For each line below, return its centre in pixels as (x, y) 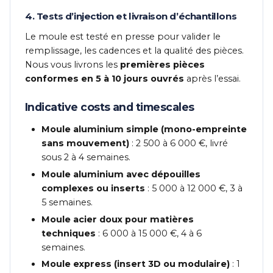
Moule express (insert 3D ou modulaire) (136, 264)
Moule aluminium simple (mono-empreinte (144, 129)
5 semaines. (67, 202)
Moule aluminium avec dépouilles (121, 174)
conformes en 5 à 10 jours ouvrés (105, 78)
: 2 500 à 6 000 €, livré (179, 143)
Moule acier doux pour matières (118, 219)
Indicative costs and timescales (110, 107)
